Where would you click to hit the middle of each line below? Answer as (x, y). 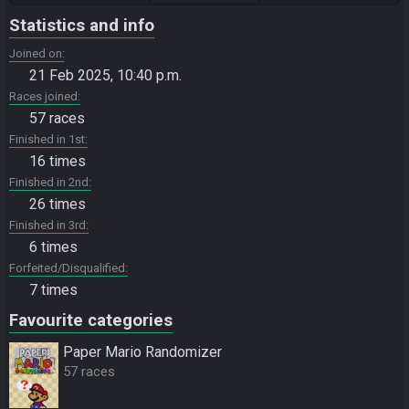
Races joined (43, 96)
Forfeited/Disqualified (67, 267)
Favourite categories (91, 320)
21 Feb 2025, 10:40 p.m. (105, 75)
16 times (58, 161)
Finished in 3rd (47, 225)
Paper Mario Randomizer (142, 351)
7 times (53, 289)
